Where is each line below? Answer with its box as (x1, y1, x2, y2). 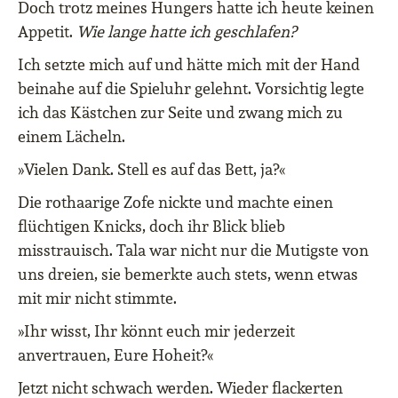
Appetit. (18, 21, 76, 42)
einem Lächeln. (18, 126, 125, 147)
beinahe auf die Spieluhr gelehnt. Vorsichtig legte (18, 78, 364, 99)
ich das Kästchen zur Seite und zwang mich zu (18, 102, 343, 123)
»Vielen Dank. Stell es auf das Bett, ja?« (18, 159, 285, 179)
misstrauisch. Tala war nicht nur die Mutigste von (18, 240, 369, 260)
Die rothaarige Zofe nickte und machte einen (18, 192, 333, 212)
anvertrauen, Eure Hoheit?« (18, 345, 213, 365)
